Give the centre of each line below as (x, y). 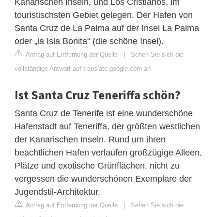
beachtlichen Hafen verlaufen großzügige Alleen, (108, 152)
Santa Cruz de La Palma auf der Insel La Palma (107, 28)
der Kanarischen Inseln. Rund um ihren (90, 139)
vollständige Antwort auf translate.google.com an (83, 68)
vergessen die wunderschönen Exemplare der (103, 178)
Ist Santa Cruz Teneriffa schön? (98, 95)
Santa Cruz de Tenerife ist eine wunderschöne (104, 113)
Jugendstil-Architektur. (57, 192)
